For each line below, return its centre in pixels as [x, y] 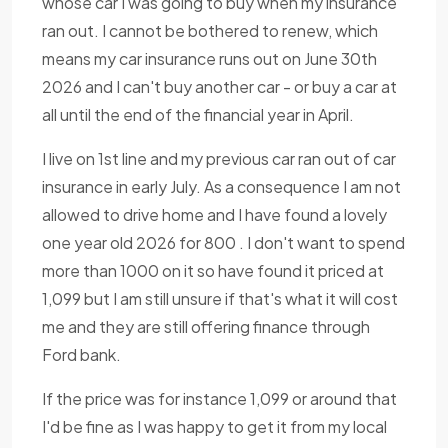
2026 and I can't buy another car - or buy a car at [219, 86]
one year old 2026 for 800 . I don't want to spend [223, 242]
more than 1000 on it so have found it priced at [213, 270]
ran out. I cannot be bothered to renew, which [210, 30]
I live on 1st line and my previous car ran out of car [219, 158]
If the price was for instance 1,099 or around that [219, 398]
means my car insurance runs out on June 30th [209, 58]
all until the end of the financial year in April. [198, 114]
